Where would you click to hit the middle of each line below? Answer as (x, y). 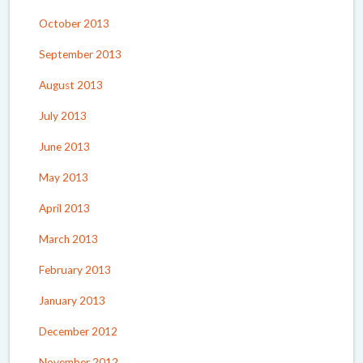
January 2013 (72, 300)
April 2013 (64, 208)
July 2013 (63, 115)
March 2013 (68, 239)
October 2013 (74, 23)
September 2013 (80, 54)
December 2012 (78, 331)
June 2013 (64, 146)
